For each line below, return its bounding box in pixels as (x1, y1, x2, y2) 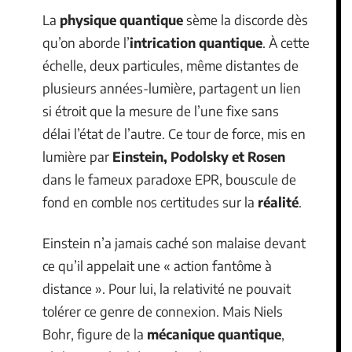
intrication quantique (130, 34, 262, 51)
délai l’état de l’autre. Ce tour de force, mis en (42, 125, 306, 142)
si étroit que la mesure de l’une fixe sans (42, 102, 279, 119)
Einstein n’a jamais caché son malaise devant (42, 233, 306, 251)
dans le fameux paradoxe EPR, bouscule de (42, 170, 296, 188)
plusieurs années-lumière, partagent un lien (42, 79, 301, 97)
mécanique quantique (147, 324, 281, 343)
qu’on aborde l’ (42, 34, 130, 51)
